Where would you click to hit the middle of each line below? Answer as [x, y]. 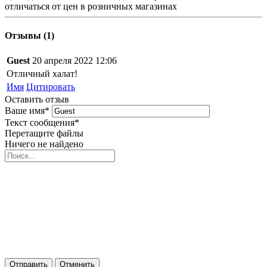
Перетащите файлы [44, 133]
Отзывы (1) [30, 36]
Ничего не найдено [44, 144]
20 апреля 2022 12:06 [74, 61]
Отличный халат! [42, 74]
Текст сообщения [40, 123]
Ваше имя [25, 111]
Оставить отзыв [37, 100]
